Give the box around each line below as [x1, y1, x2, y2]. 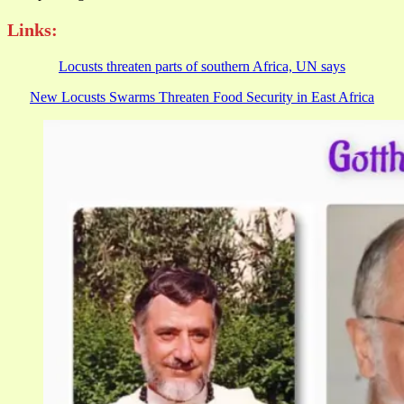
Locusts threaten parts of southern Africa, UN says [59, 58, 345, 74]
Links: [7, 19, 58, 40]
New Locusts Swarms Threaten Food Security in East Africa [30, 88, 374, 105]
